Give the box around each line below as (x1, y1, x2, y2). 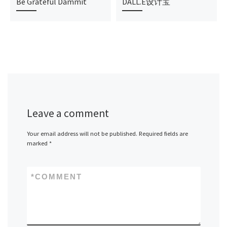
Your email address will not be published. (26, 129, 137, 137)
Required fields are (138, 129, 188, 137)
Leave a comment (26, 106, 109, 120)
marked (26, 139, 49, 147)
